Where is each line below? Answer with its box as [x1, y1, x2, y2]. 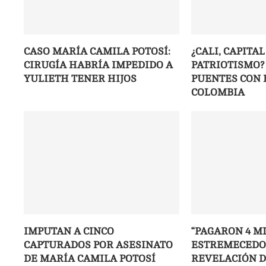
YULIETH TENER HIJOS [24, 73, 137, 85]
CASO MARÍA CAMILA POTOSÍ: [24, 46, 170, 58]
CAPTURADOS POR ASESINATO [24, 239, 173, 251]
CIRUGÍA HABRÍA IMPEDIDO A [24, 59, 173, 71]
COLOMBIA [191, 87, 245, 99]
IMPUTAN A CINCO [24, 226, 114, 237]
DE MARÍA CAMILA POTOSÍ [24, 253, 156, 265]
